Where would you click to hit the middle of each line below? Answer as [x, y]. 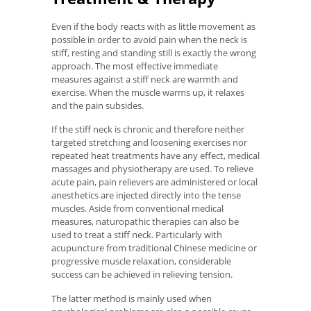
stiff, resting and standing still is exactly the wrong [154, 52]
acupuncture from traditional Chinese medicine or [154, 248]
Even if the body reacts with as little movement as [153, 26]
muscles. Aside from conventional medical [137, 209]
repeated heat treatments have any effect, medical [155, 156]
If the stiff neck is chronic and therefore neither [148, 129]
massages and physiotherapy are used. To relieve [152, 169]
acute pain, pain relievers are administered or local [154, 182]
